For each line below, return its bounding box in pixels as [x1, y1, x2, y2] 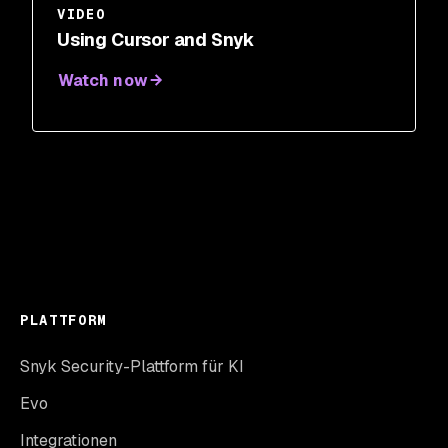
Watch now [58, 69, 148, 91]
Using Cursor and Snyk [57, 27, 256, 51]
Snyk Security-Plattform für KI [20, 355, 244, 377]
